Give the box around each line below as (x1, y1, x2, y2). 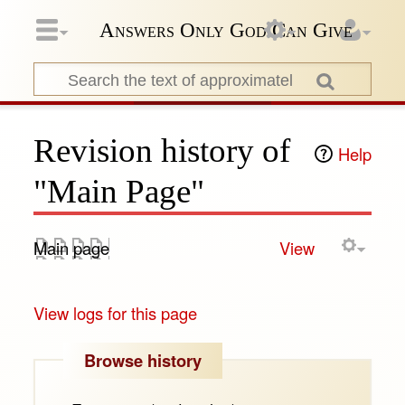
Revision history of (33, 131, 290, 169)
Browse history (84, 347, 202, 372)
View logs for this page (33, 300, 197, 325)
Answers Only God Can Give (99, 18, 353, 42)
